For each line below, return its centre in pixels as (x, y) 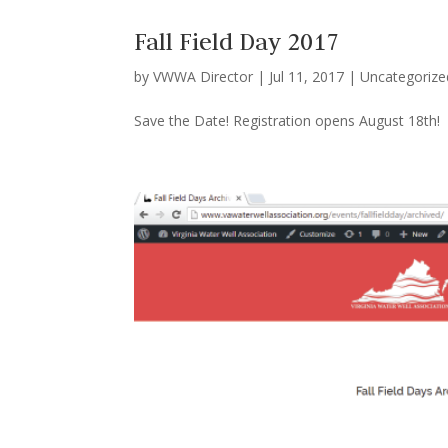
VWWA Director (203, 76)
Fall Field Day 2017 (237, 41)
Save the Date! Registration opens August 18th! (287, 120)
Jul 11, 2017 (307, 76)
